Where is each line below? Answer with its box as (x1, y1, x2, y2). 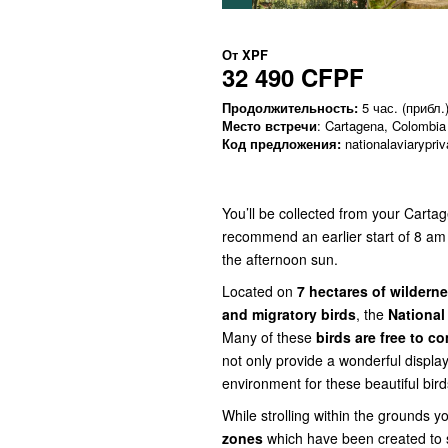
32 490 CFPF (222, 60, 364, 95)
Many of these (222, 327, 316, 348)
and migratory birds (222, 304, 356, 325)
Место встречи (222, 116, 317, 136)
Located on (222, 281, 297, 302)
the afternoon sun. (222, 249, 338, 270)
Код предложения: (222, 134, 341, 154)
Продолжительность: (222, 98, 358, 118)
